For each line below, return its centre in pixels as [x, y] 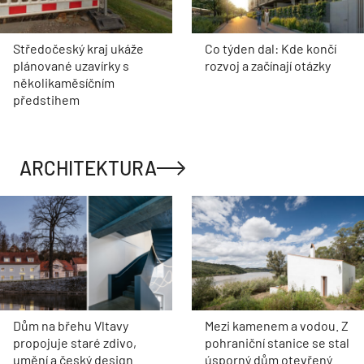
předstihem [46, 100]
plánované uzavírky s [71, 66]
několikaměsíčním [64, 83]
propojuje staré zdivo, [75, 343]
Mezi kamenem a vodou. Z [277, 326]
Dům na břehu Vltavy [71, 326]
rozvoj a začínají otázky [268, 66]
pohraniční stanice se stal [277, 343]
